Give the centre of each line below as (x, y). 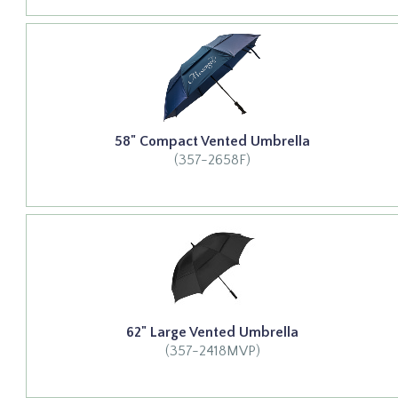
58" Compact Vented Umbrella (213, 141)
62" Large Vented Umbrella (213, 333)
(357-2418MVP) (212, 351)
